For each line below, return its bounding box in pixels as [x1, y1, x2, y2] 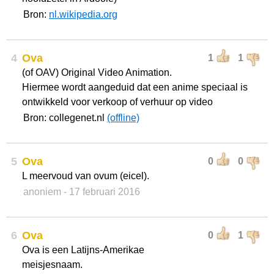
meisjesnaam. [22, 259, 83, 270]
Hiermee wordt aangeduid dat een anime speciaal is [22, 82, 248, 92]
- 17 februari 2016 [64, 187, 140, 197]
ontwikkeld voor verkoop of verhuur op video [22, 97, 213, 107]
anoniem [23, 187, 61, 197]
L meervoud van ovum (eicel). [22, 171, 149, 181]
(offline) [107, 113, 139, 123]
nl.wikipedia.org [49, 9, 117, 20]
